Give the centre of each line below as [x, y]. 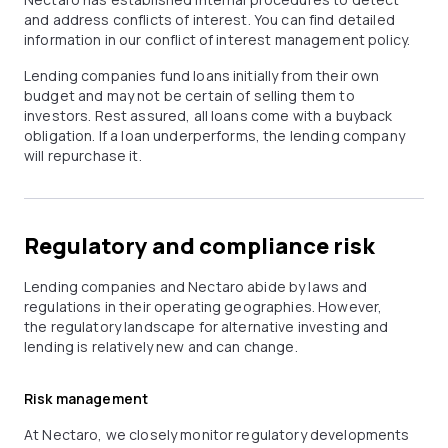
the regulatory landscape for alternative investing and [206, 326]
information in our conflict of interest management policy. [217, 39]
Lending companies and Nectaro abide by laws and [196, 286]
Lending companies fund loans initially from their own [202, 75]
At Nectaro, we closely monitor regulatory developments [217, 434]
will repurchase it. [83, 155]
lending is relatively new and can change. [161, 346]
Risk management [86, 398]
